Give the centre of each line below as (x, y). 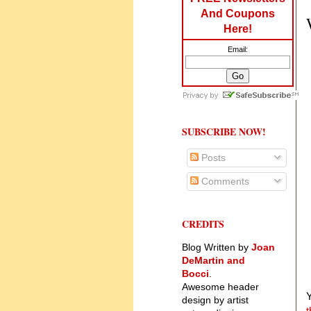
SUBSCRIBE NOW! (224, 131)
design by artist (215, 300)
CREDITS (203, 224)
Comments (224, 181)
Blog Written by (217, 247)
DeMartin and (213, 260)
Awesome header (220, 286)
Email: (238, 49)
